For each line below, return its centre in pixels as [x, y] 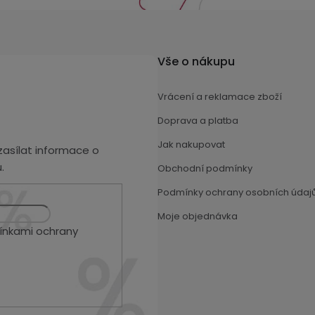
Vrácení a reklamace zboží [220, 97]
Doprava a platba [198, 121]
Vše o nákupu [196, 62]
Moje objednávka [198, 217]
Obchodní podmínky [205, 169]
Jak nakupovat [191, 145]
